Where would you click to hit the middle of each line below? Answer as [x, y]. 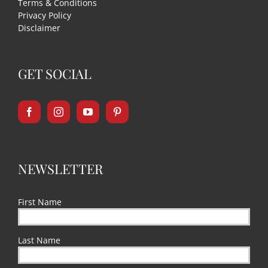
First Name [40, 202]
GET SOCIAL [55, 74]
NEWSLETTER [60, 169]
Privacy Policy [45, 15]
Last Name [39, 240]
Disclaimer [39, 28]
